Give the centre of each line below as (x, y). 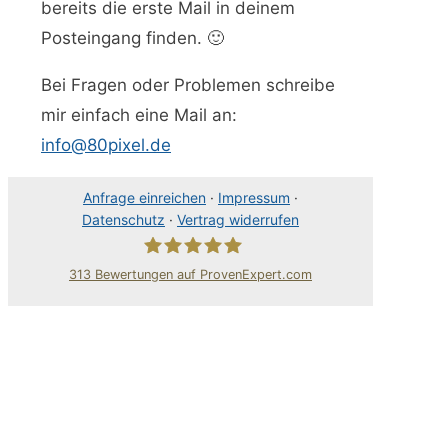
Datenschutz (123, 220)
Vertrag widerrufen (238, 220)
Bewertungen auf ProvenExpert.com (201, 275)
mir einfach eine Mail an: (139, 115)
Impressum (254, 198)
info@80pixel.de (106, 145)
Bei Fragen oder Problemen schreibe (188, 85)
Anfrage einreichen (144, 198)
